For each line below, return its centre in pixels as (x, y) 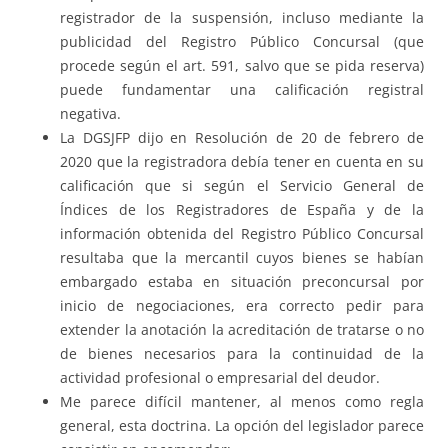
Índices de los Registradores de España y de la (242, 210)
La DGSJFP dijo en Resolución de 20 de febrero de (242, 138)
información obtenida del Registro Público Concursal (242, 234)
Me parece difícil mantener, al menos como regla (242, 402)
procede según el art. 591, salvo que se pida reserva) (242, 66)
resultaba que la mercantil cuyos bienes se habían (242, 258)
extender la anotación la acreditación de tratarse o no (242, 330)
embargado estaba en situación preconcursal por (242, 282)
